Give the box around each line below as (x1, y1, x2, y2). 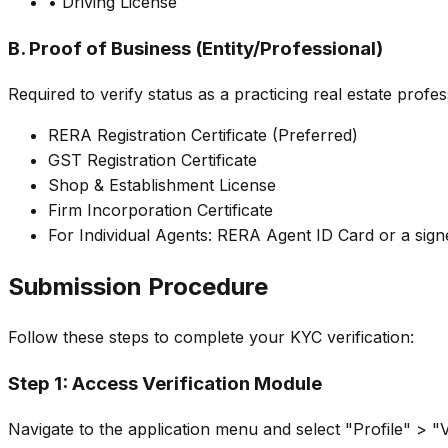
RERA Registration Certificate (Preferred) (48, 124, 358, 145)
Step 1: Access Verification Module (8, 372, 322, 396)
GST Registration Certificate (48, 149, 257, 170)
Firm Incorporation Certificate (48, 199, 273, 220)
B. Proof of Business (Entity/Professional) (8, 36, 383, 60)
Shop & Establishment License (48, 174, 276, 195)
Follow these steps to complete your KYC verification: (8, 327, 414, 348)
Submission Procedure (8, 271, 268, 301)
